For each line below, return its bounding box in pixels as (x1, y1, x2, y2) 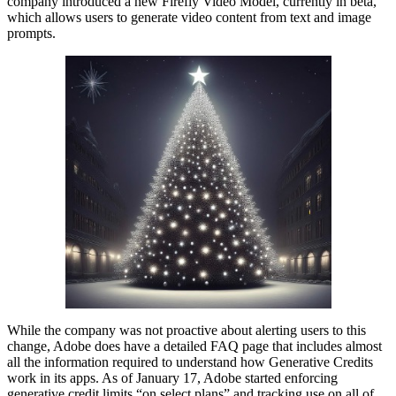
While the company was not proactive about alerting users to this (7, 322, 366, 338)
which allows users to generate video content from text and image (7, 10, 371, 26)
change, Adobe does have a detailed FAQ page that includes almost (7, 338, 382, 354)
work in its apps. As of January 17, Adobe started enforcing (7, 369, 338, 385)
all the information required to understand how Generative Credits (7, 354, 373, 369)
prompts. (7, 26, 56, 42)
